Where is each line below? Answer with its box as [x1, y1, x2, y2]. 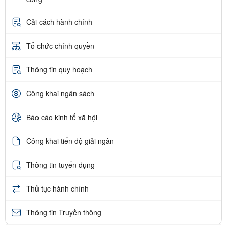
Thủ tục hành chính [26, 183, 89, 194]
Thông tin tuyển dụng [26, 159, 95, 170]
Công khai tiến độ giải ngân [26, 135, 114, 146]
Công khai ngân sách [26, 88, 94, 98]
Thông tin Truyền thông [26, 207, 101, 217]
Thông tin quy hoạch [26, 64, 92, 74]
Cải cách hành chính [26, 16, 92, 27]
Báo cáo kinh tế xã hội [26, 111, 97, 122]
